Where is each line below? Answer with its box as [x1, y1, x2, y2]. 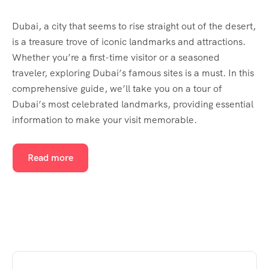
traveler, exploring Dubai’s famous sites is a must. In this [12, 67, 254, 80]
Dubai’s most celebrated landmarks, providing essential [12, 98, 253, 111]
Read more [28, 151, 73, 165]
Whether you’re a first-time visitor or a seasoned [12, 51, 220, 64]
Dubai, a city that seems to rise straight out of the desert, [12, 20, 256, 33]
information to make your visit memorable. [12, 113, 197, 127]
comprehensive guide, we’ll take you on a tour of [12, 82, 222, 95]
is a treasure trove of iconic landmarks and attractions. [12, 35, 246, 49]
